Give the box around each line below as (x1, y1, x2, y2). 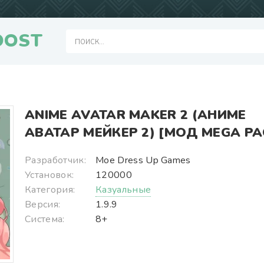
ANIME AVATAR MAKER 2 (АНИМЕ (25, 106, 246, 124)
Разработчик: (25, 154, 86, 167)
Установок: (25, 169, 74, 181)
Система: (25, 213, 65, 226)
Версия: (25, 198, 61, 211)
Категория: (25, 183, 75, 196)
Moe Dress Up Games (95, 154, 191, 167)
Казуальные (95, 183, 151, 196)
